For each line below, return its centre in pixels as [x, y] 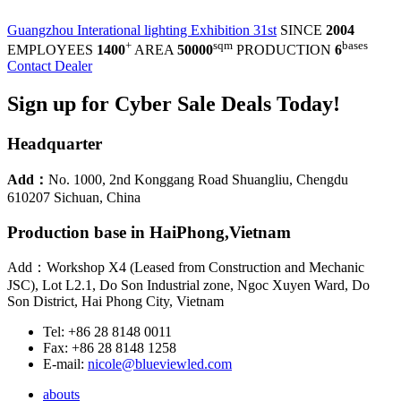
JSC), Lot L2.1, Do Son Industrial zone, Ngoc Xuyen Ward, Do [188, 286]
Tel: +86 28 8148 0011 [107, 332]
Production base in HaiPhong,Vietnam [149, 232]
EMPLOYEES [52, 50]
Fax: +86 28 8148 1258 [110, 348]
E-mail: [65, 364]
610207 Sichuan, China [74, 197]
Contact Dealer [50, 66]
